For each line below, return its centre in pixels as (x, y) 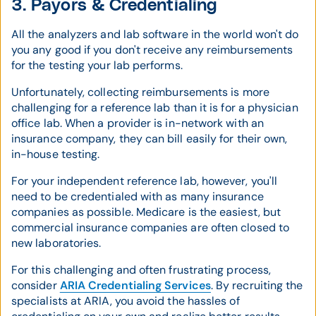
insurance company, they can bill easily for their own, (150, 139)
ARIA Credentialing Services (135, 285)
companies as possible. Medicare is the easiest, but (146, 212)
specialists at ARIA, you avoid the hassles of (126, 301)
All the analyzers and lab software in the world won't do (155, 34)
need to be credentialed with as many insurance (138, 196)
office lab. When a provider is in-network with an (138, 123)
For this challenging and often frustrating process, (141, 270)
